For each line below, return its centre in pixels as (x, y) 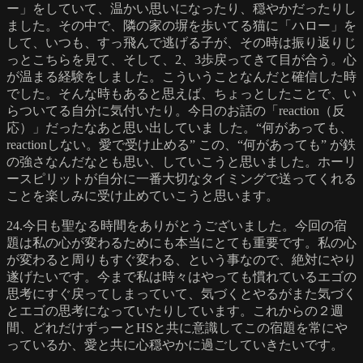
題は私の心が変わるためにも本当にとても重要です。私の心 (181, 242)
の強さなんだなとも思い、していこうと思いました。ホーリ (181, 161)
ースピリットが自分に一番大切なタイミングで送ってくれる (181, 178)
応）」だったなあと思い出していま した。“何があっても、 (179, 127)
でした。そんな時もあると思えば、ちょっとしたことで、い (181, 93)
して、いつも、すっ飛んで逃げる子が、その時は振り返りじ (181, 42)
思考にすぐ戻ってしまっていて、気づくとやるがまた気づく (181, 293)
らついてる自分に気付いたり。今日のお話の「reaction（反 (176, 110)
